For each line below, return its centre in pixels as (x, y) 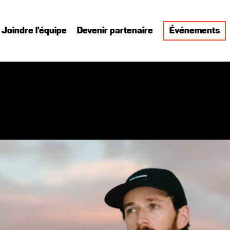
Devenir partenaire (115, 31)
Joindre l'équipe (34, 31)
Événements (195, 31)
